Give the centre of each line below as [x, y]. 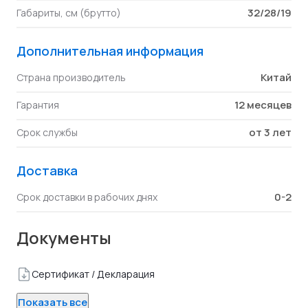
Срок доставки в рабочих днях [87, 197]
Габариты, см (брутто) [69, 13]
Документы [64, 238]
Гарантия [38, 105]
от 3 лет [270, 132]
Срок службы [47, 132]
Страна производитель [71, 77]
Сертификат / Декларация [93, 274]
